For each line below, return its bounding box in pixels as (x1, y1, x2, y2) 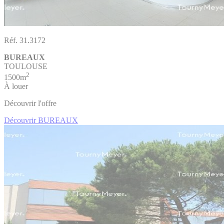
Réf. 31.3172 (4, 35, 45, 44)
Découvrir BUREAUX (4, 116, 78, 125)
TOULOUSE (4, 61, 47, 70)
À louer (4, 82, 28, 91)
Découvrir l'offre (4, 99, 56, 108)
